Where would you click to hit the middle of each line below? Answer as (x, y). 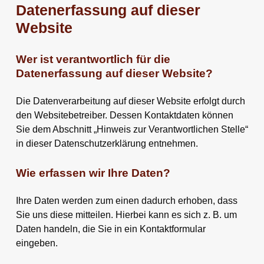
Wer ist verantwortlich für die (93, 59)
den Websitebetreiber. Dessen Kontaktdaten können (124, 115)
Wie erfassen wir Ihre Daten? (93, 172)
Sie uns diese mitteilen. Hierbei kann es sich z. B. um (126, 214)
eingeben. (37, 243)
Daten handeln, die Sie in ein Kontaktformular (110, 229)
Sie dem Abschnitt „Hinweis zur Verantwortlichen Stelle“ (132, 129)
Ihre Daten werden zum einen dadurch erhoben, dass (126, 200)
